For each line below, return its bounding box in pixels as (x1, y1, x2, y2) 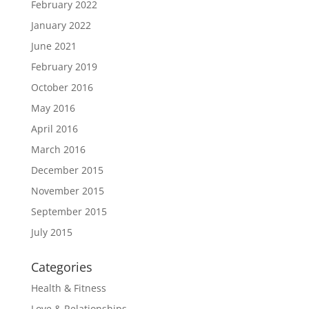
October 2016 (30, 80, 93, 94)
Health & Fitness (30, 281, 106, 295)
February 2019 (30, 59, 97, 73)
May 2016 (30, 101, 75, 114)
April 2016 (30, 121, 78, 135)
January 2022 (30, 18, 91, 32)
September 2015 (30, 204, 107, 218)
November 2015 (30, 183, 104, 197)
